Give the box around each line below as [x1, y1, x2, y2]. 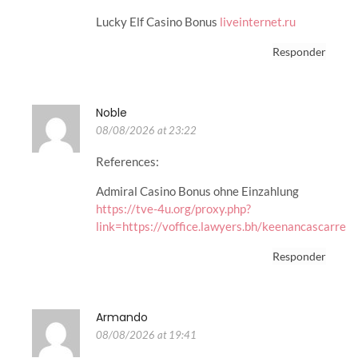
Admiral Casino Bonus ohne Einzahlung [96, 183, 299, 198]
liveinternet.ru [220, 14, 296, 29]
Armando [96, 309, 148, 326]
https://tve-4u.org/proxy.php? [96, 201, 251, 216]
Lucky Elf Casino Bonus [96, 14, 220, 29]
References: [96, 154, 159, 169]
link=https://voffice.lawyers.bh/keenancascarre [96, 218, 346, 233]
